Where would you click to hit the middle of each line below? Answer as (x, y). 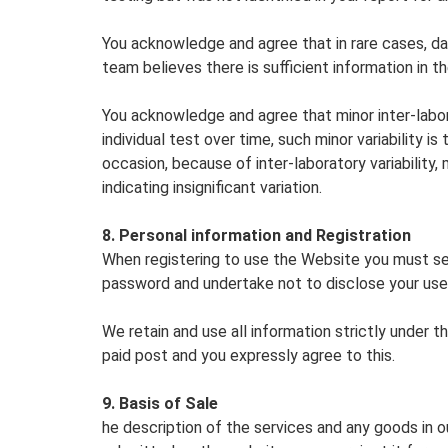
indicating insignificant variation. (212, 187)
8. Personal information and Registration (256, 235)
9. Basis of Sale (160, 403)
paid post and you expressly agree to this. (248, 355)
